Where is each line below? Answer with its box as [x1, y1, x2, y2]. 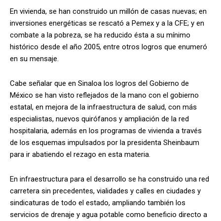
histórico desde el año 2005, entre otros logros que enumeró [10, 42, 207, 51]
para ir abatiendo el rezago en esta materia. [10, 149, 150, 159]
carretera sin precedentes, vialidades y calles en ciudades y [10, 186, 201, 195]
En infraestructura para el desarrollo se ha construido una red [10, 174, 209, 184]
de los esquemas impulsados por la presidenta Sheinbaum [10, 138, 199, 147]
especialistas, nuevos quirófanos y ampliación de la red [10, 114, 189, 123]
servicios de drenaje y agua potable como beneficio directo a [10, 210, 207, 219]
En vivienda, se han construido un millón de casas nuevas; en [10, 6, 207, 16]
